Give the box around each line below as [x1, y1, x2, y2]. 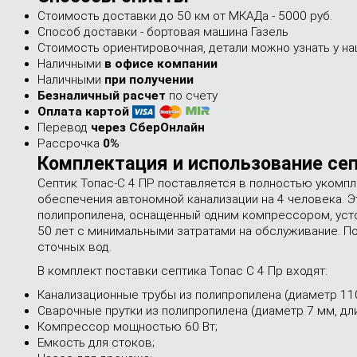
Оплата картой [37, 104, 132, 119]
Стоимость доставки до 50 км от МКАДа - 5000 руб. [37, 9, 332, 23]
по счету [166, 88, 218, 103]
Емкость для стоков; [37, 335, 155, 350]
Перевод [37, 120, 91, 135]
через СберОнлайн [91, 120, 205, 135]
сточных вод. [37, 240, 112, 254]
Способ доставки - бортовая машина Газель [37, 25, 288, 39]
